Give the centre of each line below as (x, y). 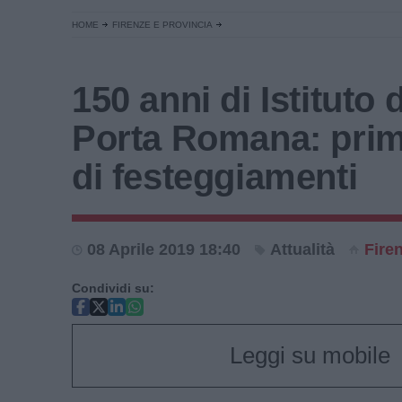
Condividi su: (113, 288)
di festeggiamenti (215, 177)
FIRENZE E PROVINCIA (162, 25)
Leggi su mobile (310, 355)
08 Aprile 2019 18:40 (164, 249)
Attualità (302, 249)
